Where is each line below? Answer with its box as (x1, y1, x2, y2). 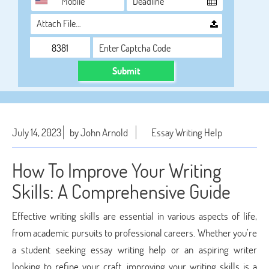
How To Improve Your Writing (12, 158, 221, 183)
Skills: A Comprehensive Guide (12, 179, 231, 204)
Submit (112, 64, 141, 77)
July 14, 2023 (12, 125, 61, 139)
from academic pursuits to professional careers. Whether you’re (12, 226, 257, 240)
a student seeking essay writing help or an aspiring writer (12, 243, 257, 256)
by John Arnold (70, 125, 128, 139)
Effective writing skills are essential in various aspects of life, (12, 209, 257, 223)
